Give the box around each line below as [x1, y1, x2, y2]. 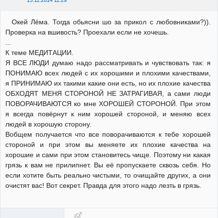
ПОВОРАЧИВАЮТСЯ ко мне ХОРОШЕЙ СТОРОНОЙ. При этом [5, 100, 211, 108]
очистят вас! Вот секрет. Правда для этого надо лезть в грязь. [5, 182, 201, 190]
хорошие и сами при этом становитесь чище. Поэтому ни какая [5, 151, 211, 159]
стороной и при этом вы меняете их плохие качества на [5, 141, 211, 149]
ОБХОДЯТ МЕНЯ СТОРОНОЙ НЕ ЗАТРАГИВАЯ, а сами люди [5, 90, 211, 98]
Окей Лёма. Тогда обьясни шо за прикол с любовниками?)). [11, 18, 211, 26]
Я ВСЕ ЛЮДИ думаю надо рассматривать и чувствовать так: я [5, 59, 211, 67]
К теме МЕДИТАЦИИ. [5, 49, 73, 57]
